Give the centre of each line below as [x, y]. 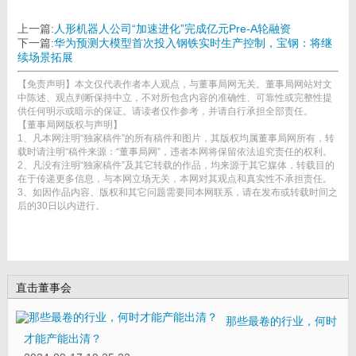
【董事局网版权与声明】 [70, 124]
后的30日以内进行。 [61, 205]
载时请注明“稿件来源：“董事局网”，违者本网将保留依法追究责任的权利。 [174, 151]
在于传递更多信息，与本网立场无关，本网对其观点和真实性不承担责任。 [174, 178]
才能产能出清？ [62, 338]
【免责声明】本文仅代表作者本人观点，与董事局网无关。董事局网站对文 [174, 84]
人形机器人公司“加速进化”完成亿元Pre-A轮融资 [172, 28]
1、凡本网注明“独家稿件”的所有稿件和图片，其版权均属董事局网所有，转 [176, 138]
